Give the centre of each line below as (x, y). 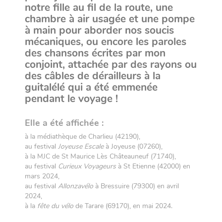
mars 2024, (42, 176)
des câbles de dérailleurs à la (93, 76)
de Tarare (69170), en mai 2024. (123, 206)
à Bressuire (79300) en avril (136, 186)
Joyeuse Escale (81, 146)
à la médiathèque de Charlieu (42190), (83, 137)
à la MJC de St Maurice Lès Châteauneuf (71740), (100, 156)
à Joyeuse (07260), (133, 146)
